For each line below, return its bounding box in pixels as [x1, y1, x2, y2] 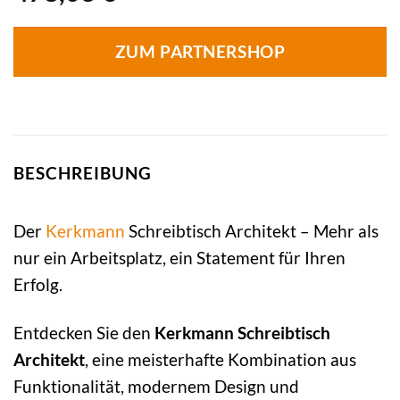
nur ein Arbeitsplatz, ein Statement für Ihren [13, 246, 346, 268]
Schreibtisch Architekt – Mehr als [125, 220, 379, 241]
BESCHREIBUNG [13, 162, 152, 184]
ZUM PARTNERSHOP [114, 42, 286, 62]
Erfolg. [13, 273, 62, 295]
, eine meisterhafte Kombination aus [85, 349, 356, 371]
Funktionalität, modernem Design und [13, 376, 299, 397]
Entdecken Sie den [13, 322, 154, 344]
